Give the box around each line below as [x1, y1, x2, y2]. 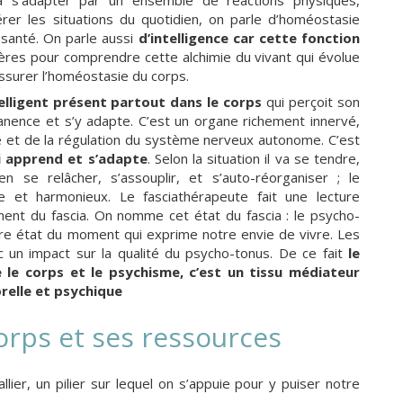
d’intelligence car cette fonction [138, 28, 361, 47]
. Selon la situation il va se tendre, [147, 148, 361, 167]
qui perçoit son [262, 92, 361, 111]
